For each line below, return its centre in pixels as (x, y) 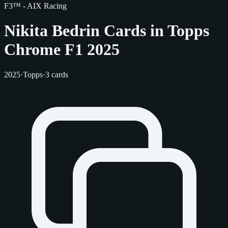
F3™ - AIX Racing (35, 6)
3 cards (57, 74)
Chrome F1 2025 (62, 50)
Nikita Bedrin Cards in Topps (107, 31)
